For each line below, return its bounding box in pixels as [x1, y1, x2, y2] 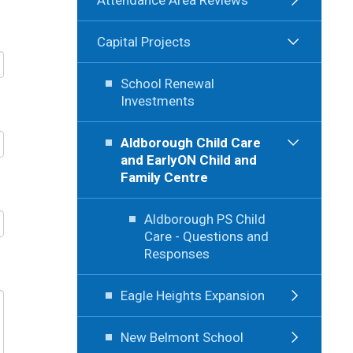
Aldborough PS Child [143, 210, 266, 227]
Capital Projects [96, 33, 191, 50]
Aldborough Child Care [120, 134, 261, 150]
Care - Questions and [143, 228, 269, 244]
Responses [143, 245, 210, 262]
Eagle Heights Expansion [120, 287, 265, 303]
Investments [120, 92, 195, 109]
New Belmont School [120, 329, 243, 345]
